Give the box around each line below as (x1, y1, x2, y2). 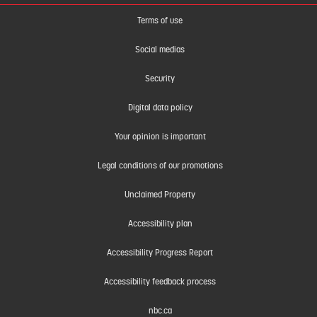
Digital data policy (127, 101, 192, 113)
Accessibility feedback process (104, 275, 216, 287)
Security (145, 72, 175, 84)
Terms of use (137, 14, 183, 26)
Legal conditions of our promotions (97, 159, 223, 171)
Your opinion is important (114, 130, 206, 142)
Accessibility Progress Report (107, 246, 213, 258)
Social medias (135, 43, 185, 55)
